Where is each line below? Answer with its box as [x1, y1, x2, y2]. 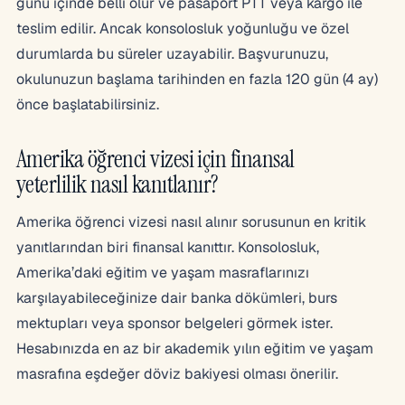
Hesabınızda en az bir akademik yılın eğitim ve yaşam [16, 338, 373, 358]
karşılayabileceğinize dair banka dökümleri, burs [16, 287, 337, 307]
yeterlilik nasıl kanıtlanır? [16, 167, 219, 200]
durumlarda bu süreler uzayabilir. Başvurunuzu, [16, 43, 328, 63]
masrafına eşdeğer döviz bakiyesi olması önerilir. [16, 363, 338, 383]
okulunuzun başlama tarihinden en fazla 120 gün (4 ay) [16, 69, 378, 89]
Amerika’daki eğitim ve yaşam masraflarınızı [16, 262, 309, 282]
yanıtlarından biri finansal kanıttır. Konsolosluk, [16, 237, 319, 257]
